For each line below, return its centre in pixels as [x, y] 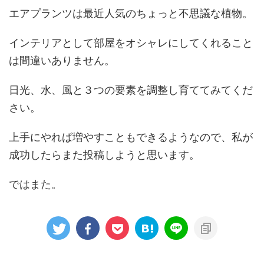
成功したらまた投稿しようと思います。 [104, 154]
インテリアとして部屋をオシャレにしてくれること [131, 42]
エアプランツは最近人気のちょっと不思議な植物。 [131, 13]
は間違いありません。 [62, 60]
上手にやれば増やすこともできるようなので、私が [131, 137]
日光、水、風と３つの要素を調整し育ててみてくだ [131, 90]
